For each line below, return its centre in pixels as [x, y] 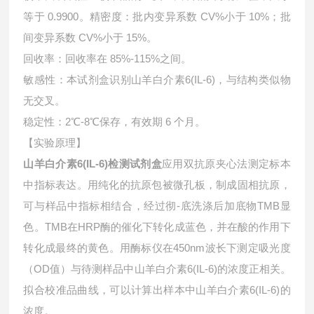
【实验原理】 [55, 143]
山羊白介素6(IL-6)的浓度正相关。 [212, 269]
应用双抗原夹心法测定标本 [226, 164]
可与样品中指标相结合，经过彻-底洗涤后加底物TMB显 [157, 206]
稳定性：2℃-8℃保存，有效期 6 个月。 [115, 122]
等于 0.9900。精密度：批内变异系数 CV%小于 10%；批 [157, 16]
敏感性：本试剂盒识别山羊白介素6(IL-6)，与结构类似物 [157, 80]
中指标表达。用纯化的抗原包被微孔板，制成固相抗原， [157, 185]
